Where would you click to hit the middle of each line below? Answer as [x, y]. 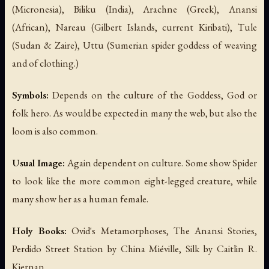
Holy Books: [40, 231]
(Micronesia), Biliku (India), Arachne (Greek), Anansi [134, 9]
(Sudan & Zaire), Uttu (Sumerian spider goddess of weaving [134, 45]
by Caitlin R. [228, 249]
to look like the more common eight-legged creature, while [134, 181]
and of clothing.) [45, 63]
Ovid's [84, 231]
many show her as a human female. [80, 199]
